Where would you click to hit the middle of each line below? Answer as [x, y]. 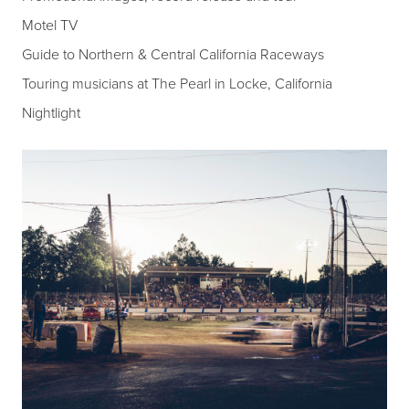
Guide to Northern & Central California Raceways [173, 55]
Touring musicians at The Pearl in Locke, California [177, 84]
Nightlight [51, 113]
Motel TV [50, 26]
